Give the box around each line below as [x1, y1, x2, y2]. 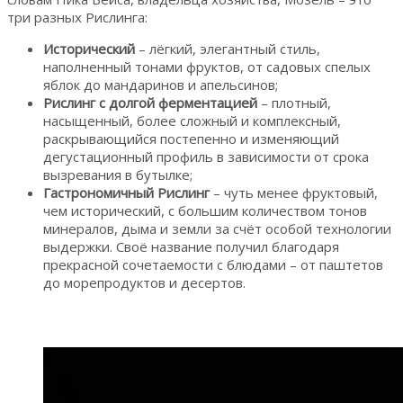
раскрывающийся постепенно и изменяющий [43, 129, 339, 148]
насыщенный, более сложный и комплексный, [43, 111, 341, 130]
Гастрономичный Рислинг [43, 183, 210, 201]
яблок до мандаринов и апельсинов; [43, 75, 278, 94]
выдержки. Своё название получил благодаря [43, 237, 339, 255]
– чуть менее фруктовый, [210, 183, 378, 201]
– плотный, [257, 93, 331, 112]
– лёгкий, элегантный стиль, [135, 39, 320, 58]
